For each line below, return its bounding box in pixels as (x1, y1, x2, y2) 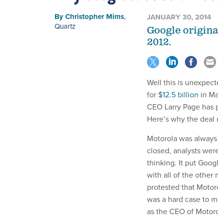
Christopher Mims (65, 11, 124, 22)
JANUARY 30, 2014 (147, 11, 211, 22)
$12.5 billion (158, 89, 199, 100)
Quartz (54, 20, 75, 32)
